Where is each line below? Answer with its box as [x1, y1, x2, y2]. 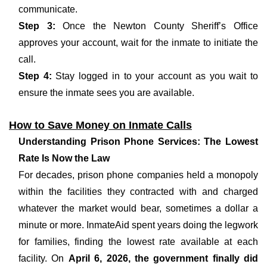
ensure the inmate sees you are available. [18, 88, 194, 98]
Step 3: [18, 21, 63, 31]
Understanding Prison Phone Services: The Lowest [18, 136, 258, 147]
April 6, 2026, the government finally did [68, 253, 258, 263]
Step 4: [18, 71, 52, 81]
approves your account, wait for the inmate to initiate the [18, 38, 258, 48]
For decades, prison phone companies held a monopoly [18, 170, 258, 180]
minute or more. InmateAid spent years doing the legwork [18, 220, 258, 230]
